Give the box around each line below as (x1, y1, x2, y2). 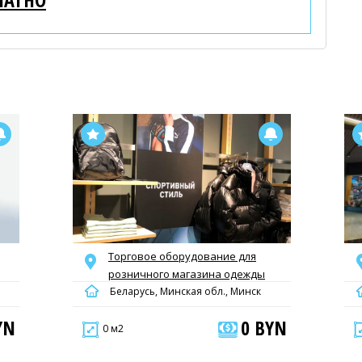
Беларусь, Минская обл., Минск (107, 284, 261, 298)
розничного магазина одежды (108, 267, 265, 281)
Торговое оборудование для (108, 249, 256, 263)
